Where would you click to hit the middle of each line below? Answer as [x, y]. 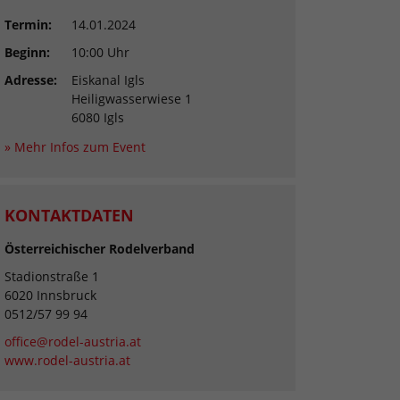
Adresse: [31, 80]
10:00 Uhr [100, 53]
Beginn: [27, 53]
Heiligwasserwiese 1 [132, 99]
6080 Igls [98, 118]
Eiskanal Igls [108, 80]
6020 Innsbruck [50, 296]
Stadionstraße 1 [52, 277]
